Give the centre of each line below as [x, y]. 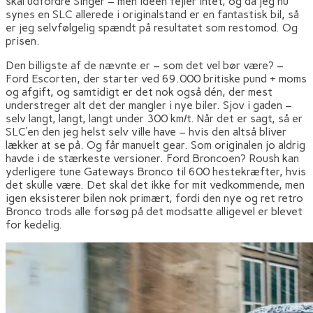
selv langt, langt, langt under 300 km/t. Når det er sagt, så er [154, 118]
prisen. [23, 41]
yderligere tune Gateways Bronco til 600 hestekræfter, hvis [156, 171]
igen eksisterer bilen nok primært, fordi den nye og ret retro [154, 198]
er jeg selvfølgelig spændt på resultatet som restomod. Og [152, 27]
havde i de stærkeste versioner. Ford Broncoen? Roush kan [152, 158]
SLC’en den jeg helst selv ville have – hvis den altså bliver [146, 131]
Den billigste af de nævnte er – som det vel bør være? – [145, 65]
